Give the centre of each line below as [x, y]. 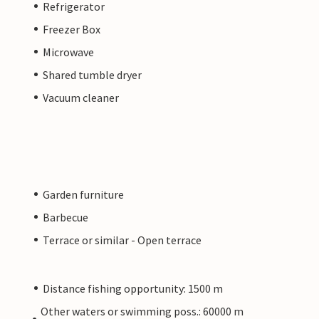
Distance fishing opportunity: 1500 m [133, 288]
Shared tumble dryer [92, 74]
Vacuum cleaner [81, 97]
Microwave [68, 52]
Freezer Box [72, 29]
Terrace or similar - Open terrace [122, 240]
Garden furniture [83, 194]
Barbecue [66, 217]
